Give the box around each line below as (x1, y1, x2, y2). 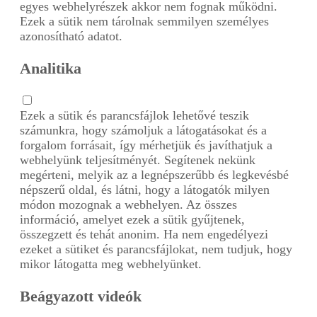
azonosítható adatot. (20, 28, 122, 43)
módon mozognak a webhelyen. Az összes (20, 197, 237, 212)
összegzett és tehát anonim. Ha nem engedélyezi (20, 226, 268, 241)
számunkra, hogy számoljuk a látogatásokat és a (20, 122, 267, 137)
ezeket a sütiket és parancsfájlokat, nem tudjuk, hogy (20, 241, 292, 256)
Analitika (20, 59, 81, 77)
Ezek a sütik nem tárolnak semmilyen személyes (20, 13, 269, 28)
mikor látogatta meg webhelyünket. (20, 256, 202, 271)
